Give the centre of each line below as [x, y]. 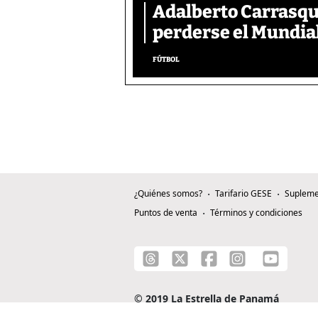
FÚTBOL [166, 60]
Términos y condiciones [256, 213]
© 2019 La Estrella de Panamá [207, 299]
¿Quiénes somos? [168, 194]
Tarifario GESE [243, 194]
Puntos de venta [166, 213]
